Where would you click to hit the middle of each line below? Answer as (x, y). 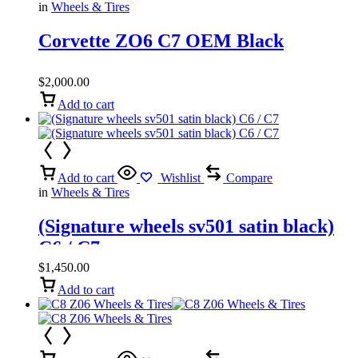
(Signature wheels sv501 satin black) (186, 227)
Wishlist (181, 178)
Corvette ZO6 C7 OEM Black (161, 41)
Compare (250, 178)
